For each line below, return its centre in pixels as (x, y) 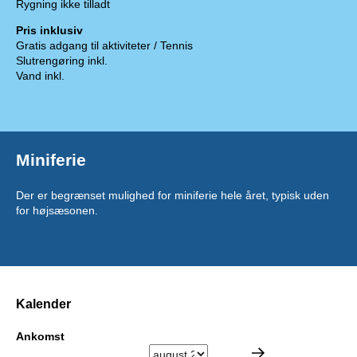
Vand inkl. (40, 75)
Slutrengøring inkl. (62, 60)
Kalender (43, 303)
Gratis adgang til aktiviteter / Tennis (104, 45)
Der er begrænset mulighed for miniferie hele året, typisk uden (173, 195)
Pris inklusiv (49, 30)
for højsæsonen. (57, 210)
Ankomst (40, 337)
